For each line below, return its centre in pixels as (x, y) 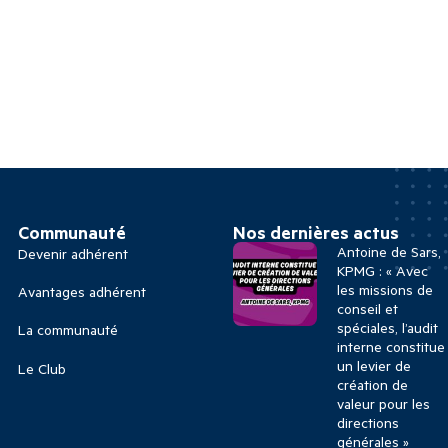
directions (367, 422)
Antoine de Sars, (388, 251)
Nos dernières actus (315, 231)
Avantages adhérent (81, 292)
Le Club (41, 368)
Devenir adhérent (72, 253)
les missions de (384, 289)
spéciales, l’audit (387, 327)
